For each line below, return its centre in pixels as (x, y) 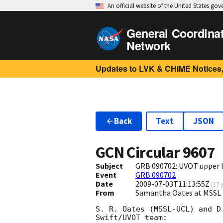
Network (149, 46)
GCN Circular (139, 153)
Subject (109, 166)
